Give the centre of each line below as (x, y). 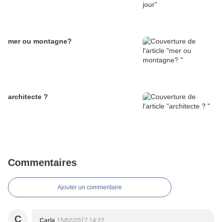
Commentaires (42, 163)
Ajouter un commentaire (90, 188)
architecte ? (28, 97)
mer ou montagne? (40, 41)
